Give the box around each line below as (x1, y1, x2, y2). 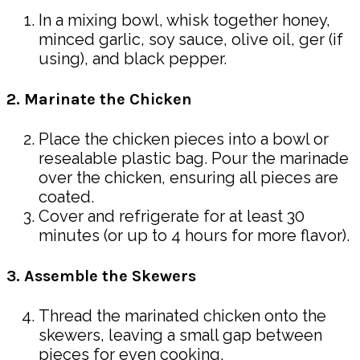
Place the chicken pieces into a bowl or (39, 129, 329, 149)
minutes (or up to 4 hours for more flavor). (39, 226, 350, 246)
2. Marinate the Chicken (6, 89, 192, 108)
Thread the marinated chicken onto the (39, 306, 326, 326)
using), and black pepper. (39, 49, 227, 69)
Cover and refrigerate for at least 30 (39, 207, 305, 227)
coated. (39, 187, 94, 207)
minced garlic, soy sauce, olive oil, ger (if (39, 30, 343, 50)
